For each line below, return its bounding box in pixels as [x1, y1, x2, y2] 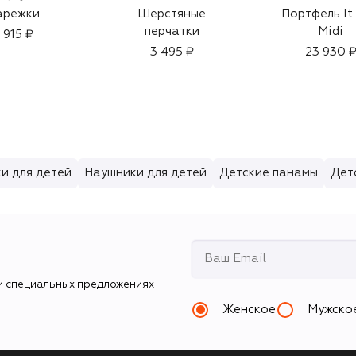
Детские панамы [219, 166, 318, 179]
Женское [222, 304, 276, 316]
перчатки [144, 25, 199, 37]
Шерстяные [137, 7, 206, 20]
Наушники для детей [84, 166, 207, 179]
